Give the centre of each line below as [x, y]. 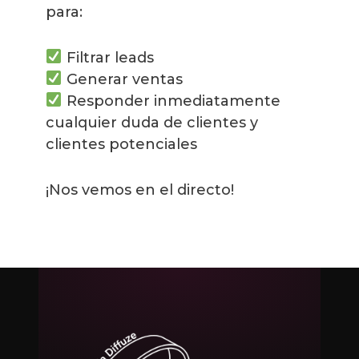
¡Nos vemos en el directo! [140, 190]
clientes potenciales [121, 144]
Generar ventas [122, 79]
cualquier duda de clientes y [152, 122]
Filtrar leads [108, 57]
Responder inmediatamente [171, 101]
